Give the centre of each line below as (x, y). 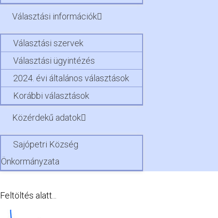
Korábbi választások (51, 95)
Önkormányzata (30, 161)
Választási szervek (48, 43)
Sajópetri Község (46, 144)
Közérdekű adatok (46, 117)
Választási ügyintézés (54, 60)
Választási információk (54, 16)
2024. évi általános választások (71, 78)
